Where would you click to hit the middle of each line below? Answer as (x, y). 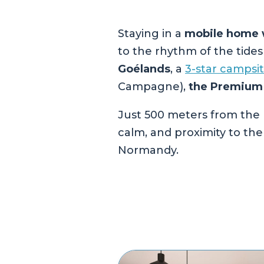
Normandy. (148, 150)
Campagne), (153, 86)
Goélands (144, 69)
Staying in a (151, 33)
